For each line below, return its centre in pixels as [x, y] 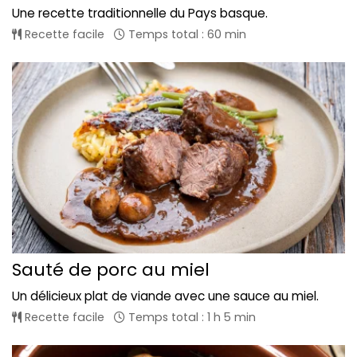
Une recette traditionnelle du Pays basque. [140, 14]
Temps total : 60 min [186, 35]
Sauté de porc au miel [111, 269]
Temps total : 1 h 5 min [190, 317]
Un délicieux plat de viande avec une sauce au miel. [165, 296]
